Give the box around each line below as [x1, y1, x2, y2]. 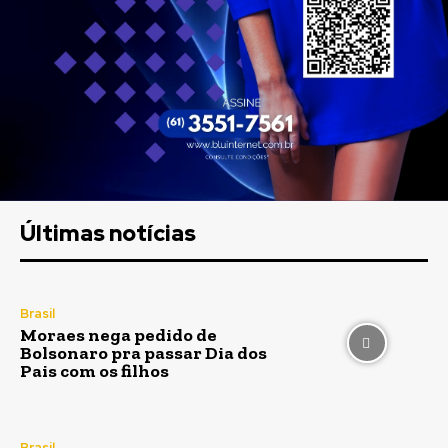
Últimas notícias [20, 218, 196, 248]
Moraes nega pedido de [20, 323, 217, 346]
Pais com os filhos [20, 359, 169, 382]
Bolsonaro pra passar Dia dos [20, 341, 267, 364]
